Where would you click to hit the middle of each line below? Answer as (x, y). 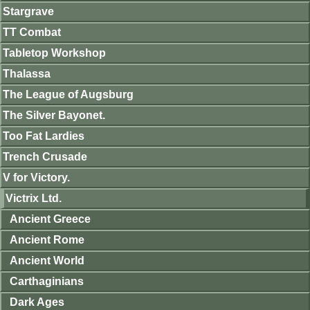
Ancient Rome (47, 240)
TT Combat (32, 32)
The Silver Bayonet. (54, 115)
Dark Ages (37, 302)
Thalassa (27, 74)
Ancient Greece (50, 219)
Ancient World (47, 261)
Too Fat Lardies (44, 136)
